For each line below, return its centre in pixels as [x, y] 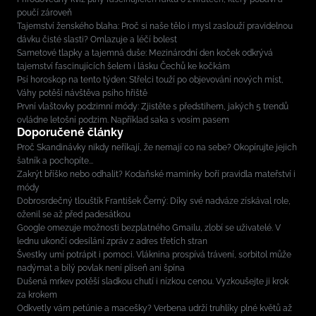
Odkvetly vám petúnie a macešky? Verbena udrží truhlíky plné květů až [154, 308]
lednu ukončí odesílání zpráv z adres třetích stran [112, 241]
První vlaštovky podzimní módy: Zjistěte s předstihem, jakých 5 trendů [153, 106]
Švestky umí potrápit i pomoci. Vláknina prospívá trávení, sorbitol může [154, 254]
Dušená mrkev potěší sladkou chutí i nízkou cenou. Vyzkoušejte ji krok [153, 281]
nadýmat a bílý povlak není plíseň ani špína [101, 268]
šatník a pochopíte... [55, 160]
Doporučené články [70, 132]
